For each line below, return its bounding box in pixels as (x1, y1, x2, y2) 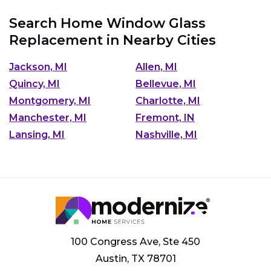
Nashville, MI (135, 129, 197, 141)
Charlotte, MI (135, 95, 200, 107)
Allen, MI (135, 61, 177, 73)
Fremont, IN (135, 112, 195, 124)
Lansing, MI (9, 129, 65, 141)
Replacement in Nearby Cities (9, 31, 216, 48)
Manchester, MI (9, 112, 87, 124)
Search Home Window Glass (9, 15, 206, 31)
